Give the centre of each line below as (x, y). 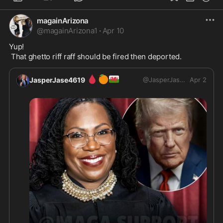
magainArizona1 (70, 31)
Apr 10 (113, 31)
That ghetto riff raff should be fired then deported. (96, 57)
